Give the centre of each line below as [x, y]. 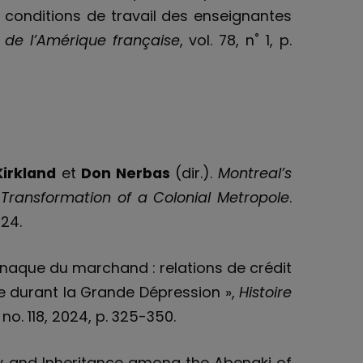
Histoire [266, 292]
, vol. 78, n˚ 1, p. [236, 41]
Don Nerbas [126, 173]
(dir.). [194, 173]
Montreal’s [255, 173]
